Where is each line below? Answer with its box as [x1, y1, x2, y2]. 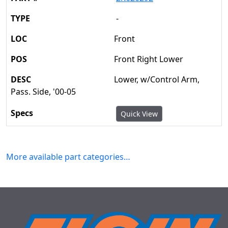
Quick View [121, 109, 158, 119]
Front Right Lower [114, 53, 183, 65]
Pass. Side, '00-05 [11, 86, 76, 97]
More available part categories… [6, 151, 130, 162]
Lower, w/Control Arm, [114, 74, 199, 85]
